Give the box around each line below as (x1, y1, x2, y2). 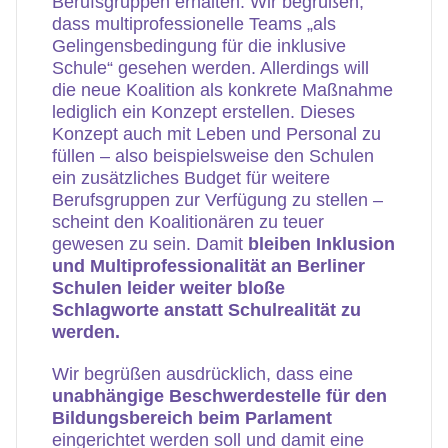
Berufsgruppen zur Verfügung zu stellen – (52, 190, 383, 210)
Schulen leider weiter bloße (52, 278, 285, 298)
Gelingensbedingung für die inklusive (52, 36, 346, 56)
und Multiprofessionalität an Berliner (52, 256, 365, 276)
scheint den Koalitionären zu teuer (52, 212, 324, 232)
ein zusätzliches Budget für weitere (52, 168, 330, 188)
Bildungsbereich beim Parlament (52, 408, 332, 428)
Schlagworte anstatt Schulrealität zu (52, 300, 361, 320)
